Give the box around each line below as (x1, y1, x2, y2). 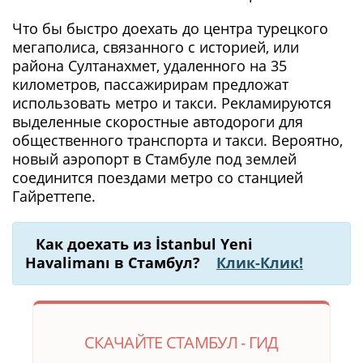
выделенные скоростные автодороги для (12, 111, 303, 131)
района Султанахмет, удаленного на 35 (12, 55, 287, 75)
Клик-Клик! (216, 252, 303, 272)
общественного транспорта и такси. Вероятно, (12, 130, 343, 150)
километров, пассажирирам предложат (12, 74, 288, 94)
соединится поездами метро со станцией (12, 167, 303, 187)
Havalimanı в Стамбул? (25, 252, 200, 272)
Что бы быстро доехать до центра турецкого (12, 18, 328, 38)
